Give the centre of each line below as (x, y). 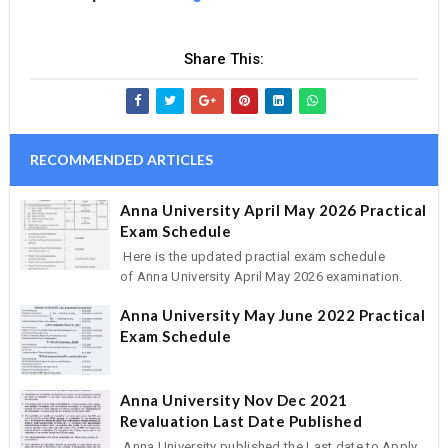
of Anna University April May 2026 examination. (261, 276)
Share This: (223, 59)
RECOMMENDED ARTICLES (121, 159)
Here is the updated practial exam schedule (252, 256)
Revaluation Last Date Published (241, 420)
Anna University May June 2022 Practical (272, 314)
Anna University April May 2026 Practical (273, 209)
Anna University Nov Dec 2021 (233, 399)
